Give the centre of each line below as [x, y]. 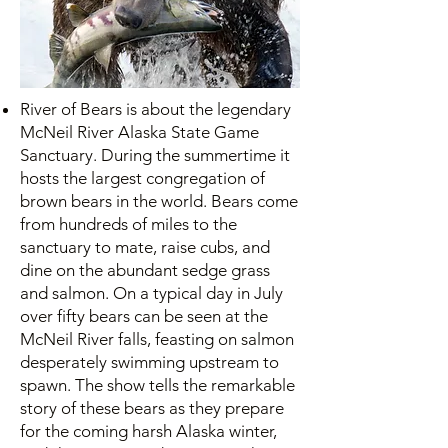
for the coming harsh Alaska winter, [148, 431]
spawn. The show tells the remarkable [157, 385]
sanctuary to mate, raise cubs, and [145, 247]
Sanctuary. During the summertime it [155, 155]
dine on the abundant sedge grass [145, 270]
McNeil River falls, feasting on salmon [157, 339]
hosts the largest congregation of [142, 178]
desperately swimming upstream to [149, 362]
